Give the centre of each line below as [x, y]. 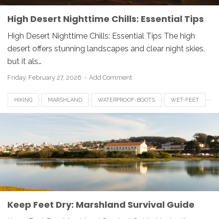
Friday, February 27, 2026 [45, 77]
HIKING [23, 100]
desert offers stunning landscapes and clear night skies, [106, 49]
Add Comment [110, 77]
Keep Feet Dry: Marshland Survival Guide [101, 205]
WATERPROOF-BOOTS [126, 100]
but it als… [24, 61]
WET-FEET [185, 100]
